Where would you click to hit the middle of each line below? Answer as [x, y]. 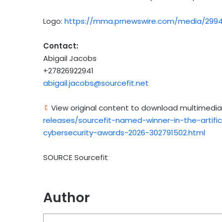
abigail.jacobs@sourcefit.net [96, 83]
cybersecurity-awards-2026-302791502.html [124, 133]
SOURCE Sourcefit [76, 158]
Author [66, 198]
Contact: [62, 46]
